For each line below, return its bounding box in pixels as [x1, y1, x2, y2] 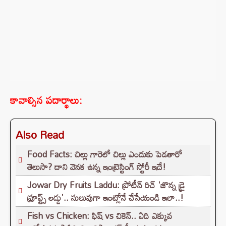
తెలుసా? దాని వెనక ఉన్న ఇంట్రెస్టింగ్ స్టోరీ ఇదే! [27, 158, 166, 176]
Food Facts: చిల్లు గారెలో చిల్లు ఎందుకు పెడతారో [27, 146, 182, 163]
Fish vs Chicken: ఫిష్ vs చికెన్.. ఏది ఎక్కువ [27, 207, 172, 224]
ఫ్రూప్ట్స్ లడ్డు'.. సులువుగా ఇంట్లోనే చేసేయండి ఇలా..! [27, 189, 184, 206]
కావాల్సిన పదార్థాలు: [10, 90, 82, 110]
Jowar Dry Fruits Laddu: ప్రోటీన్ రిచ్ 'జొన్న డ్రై [27, 177, 185, 194]
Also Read [16, 124, 64, 146]
